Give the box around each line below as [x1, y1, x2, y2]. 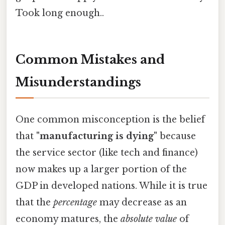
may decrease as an [97, 197, 187, 208]
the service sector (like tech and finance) [16, 147, 198, 159]
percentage [53, 197, 97, 208]
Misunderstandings [16, 75, 141, 90]
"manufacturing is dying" [36, 131, 157, 142]
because [157, 131, 196, 142]
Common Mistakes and [16, 52, 165, 67]
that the [16, 197, 53, 208]
